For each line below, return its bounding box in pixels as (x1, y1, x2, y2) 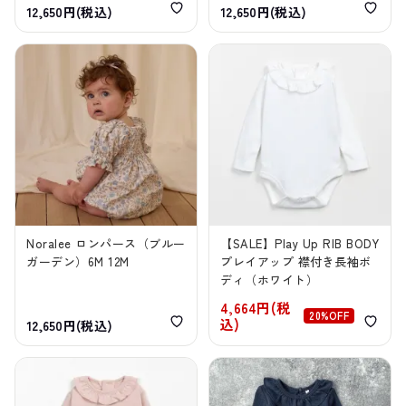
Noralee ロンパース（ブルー (26, 235, 186, 253)
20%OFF (309, 307, 349, 323)
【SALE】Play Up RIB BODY (220, 235, 380, 253)
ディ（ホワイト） (220, 271, 319, 289)
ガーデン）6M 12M (26, 253, 130, 271)
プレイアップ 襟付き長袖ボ (220, 253, 372, 271)
